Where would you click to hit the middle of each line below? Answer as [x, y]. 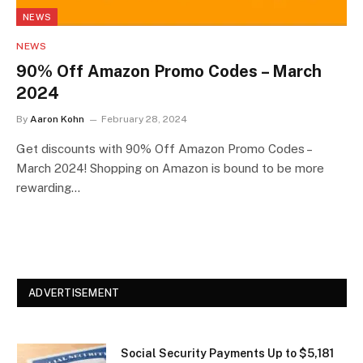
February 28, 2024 [144, 119]
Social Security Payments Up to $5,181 [227, 353]
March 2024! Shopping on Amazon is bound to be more [170, 168]
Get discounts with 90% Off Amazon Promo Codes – [164, 148]
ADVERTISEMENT [74, 293]
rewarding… [48, 187]
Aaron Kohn [57, 119]
